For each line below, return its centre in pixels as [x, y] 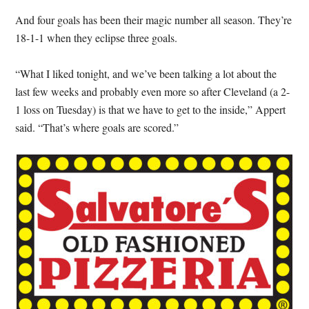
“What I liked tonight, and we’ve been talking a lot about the [146, 73]
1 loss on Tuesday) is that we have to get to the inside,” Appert [151, 109]
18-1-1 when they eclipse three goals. [97, 37]
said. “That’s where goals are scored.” [97, 127]
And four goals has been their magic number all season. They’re [154, 19]
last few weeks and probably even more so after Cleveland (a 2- [153, 91]
